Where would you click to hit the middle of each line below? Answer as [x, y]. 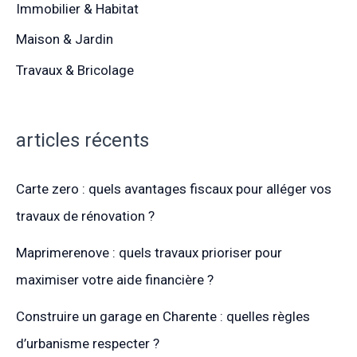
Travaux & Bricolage [75, 70]
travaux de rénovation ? [85, 216]
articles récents [82, 141]
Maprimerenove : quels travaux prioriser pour [149, 253]
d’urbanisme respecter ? [88, 344]
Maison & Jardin [65, 39]
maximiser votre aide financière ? [115, 280]
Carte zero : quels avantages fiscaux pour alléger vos [174, 189]
